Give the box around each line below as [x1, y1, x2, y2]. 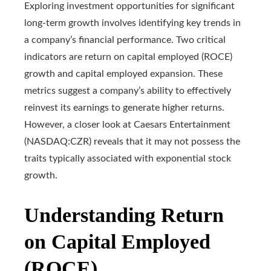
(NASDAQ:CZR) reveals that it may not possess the [24, 137, 240, 147]
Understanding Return [24, 204, 224, 227]
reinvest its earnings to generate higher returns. [24, 103, 224, 113]
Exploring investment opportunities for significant [24, 1, 235, 11]
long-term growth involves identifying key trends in [24, 18, 241, 28]
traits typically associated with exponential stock [24, 154, 231, 164]
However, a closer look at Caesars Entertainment [24, 120, 230, 130]
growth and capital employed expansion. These [24, 69, 223, 79]
